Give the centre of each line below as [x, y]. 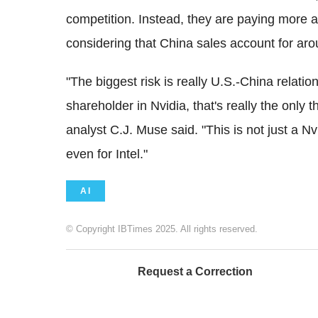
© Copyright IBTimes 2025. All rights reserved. [162, 229]
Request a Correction [195, 272]
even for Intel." [107, 154]
